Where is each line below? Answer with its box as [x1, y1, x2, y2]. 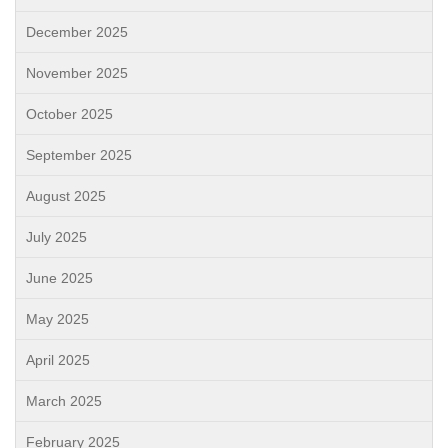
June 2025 [26, 270, 93, 286]
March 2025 [26, 393, 102, 409]
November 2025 [26, 65, 128, 81]
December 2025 [26, 24, 128, 40]
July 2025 [26, 229, 87, 245]
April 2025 [26, 352, 90, 368]
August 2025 [26, 188, 106, 204]
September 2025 [26, 147, 132, 163]
